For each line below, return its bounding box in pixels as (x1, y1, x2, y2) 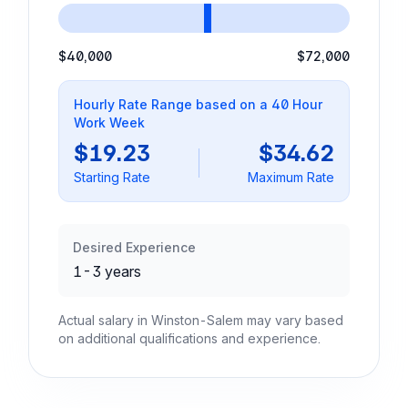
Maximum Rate (248, 169, 334, 185)
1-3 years (73, 262, 141, 280)
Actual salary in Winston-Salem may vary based (58, 312, 343, 328)
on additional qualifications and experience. (58, 331, 321, 346)
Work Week (74, 115, 145, 130)
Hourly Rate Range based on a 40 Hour (74, 97, 322, 112)
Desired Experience (73, 240, 196, 255)
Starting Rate (74, 169, 150, 185)
